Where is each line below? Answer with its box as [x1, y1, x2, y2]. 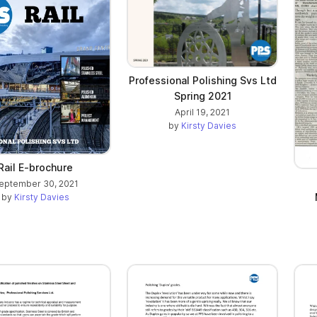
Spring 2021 [173, 89, 231, 102]
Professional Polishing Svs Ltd [128, 74, 277, 86]
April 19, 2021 [175, 106, 230, 117]
